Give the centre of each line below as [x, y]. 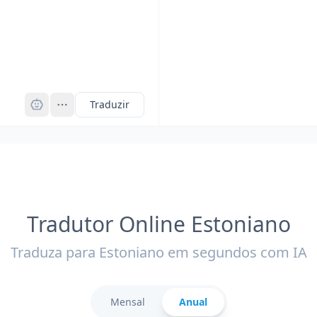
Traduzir [109, 104]
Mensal [127, 302]
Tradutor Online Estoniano [158, 224]
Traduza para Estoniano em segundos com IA [158, 252]
